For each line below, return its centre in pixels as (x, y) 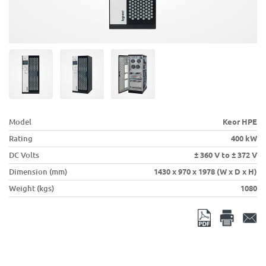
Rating (21, 139)
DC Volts (24, 155)
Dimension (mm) (38, 172)
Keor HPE (240, 122)
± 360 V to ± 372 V (226, 155)
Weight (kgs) (31, 189)
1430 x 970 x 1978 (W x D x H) (205, 172)
